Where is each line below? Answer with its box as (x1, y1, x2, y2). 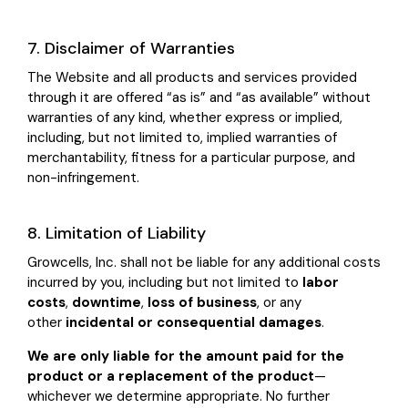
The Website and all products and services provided (27, 68, 357, 87)
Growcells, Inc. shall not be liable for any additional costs (27, 253, 381, 272)
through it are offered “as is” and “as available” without (27, 88, 371, 107)
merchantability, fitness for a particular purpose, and (27, 148, 355, 168)
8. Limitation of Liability (27, 222, 206, 245)
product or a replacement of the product (27, 367, 314, 386)
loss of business (148, 293, 257, 312)
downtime (72, 293, 141, 312)
